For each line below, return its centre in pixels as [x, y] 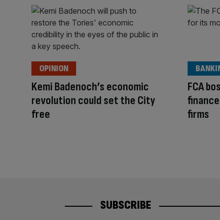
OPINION [54, 68]
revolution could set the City [93, 100]
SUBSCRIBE [126, 205]
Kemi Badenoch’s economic [90, 86]
